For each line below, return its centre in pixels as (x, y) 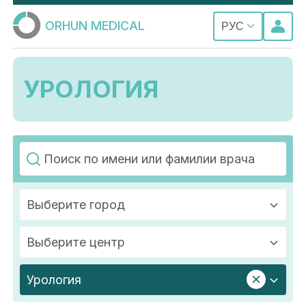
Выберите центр (76, 242)
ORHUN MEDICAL (95, 25)
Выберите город (76, 205)
